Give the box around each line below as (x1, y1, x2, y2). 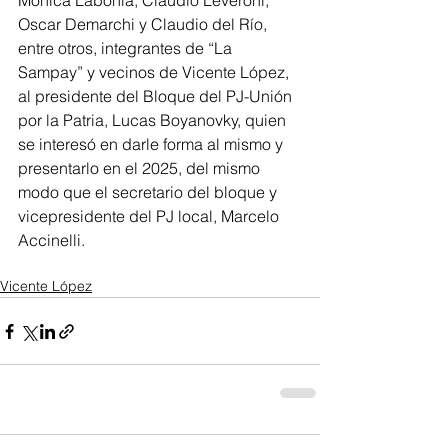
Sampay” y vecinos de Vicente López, (18, 62, 293, 82)
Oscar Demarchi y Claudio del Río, (18, 14, 271, 34)
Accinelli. (18, 230, 85, 250)
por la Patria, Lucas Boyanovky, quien (18, 110, 290, 130)
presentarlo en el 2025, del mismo (18, 158, 264, 178)
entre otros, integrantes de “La (18, 38, 236, 58)
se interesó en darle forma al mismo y (18, 134, 287, 154)
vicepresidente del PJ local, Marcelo (18, 206, 283, 226)
